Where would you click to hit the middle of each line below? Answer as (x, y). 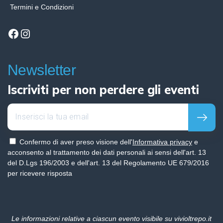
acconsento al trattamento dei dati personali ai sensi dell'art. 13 (107, 152)
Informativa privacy (162, 142)
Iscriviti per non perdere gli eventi (103, 89)
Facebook (33, 33)
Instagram (45, 33)
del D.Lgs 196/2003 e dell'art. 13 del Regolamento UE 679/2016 (108, 163)
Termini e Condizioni (42, 7)
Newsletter (42, 70)
